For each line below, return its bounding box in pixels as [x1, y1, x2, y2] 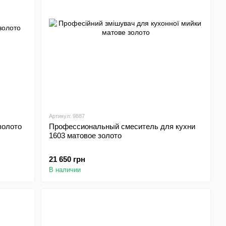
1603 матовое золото [49, 131, 122, 140]
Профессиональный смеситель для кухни [49, 122, 196, 131]
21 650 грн [49, 155, 86, 163]
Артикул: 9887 [49, 113, 85, 119]
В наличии [49, 166, 81, 174]
